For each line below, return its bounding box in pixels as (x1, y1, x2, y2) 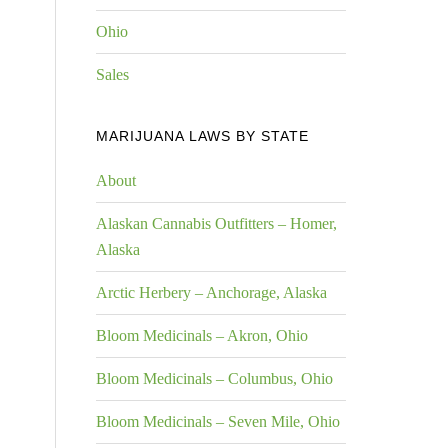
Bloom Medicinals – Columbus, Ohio (96, 370, 333, 387)
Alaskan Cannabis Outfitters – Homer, (96, 215, 337, 232)
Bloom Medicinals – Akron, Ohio (96, 327, 308, 344)
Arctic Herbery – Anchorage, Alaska (96, 284, 327, 301)
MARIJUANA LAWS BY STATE (96, 128, 309, 144)
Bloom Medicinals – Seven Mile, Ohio (96, 413, 340, 430)
